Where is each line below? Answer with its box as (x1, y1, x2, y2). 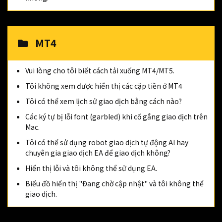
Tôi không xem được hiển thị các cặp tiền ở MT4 (25, 81, 182, 91)
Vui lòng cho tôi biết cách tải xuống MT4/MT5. (25, 65, 174, 75)
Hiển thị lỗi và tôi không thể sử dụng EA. (25, 163, 157, 173)
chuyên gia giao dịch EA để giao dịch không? (25, 148, 170, 158)
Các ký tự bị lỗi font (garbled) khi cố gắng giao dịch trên (25, 111, 208, 121)
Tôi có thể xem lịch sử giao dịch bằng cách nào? (25, 96, 182, 106)
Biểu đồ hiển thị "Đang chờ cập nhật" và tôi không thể (25, 178, 204, 188)
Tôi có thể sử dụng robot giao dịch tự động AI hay (25, 137, 188, 147)
